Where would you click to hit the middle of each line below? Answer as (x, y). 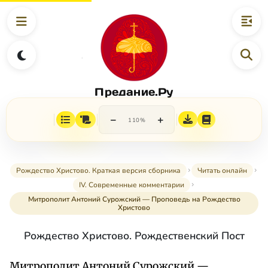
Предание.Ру (134, 92)
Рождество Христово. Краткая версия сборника (98, 171)
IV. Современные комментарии (132, 185)
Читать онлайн (222, 171)
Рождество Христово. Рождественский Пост (134, 236)
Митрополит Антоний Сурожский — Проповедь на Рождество (134, 200)
